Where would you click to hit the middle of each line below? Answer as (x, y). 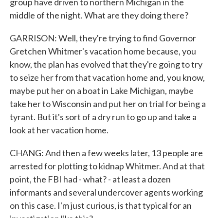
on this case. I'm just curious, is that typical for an (101, 205)
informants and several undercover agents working (106, 192)
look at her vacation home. (59, 130)
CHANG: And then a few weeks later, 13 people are (106, 153)
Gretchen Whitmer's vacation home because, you (103, 51)
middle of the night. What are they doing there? (99, 15)
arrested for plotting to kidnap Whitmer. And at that (107, 166)
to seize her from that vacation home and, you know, (107, 77)
